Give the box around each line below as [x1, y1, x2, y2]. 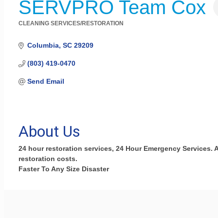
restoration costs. [18, 154, 77, 163]
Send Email [27, 77, 64, 86]
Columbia [27, 41, 59, 50]
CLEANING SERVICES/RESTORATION [18, 20, 124, 27]
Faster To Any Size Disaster [18, 164, 109, 173]
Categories [18, 26, 60, 36]
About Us [18, 122, 80, 141]
